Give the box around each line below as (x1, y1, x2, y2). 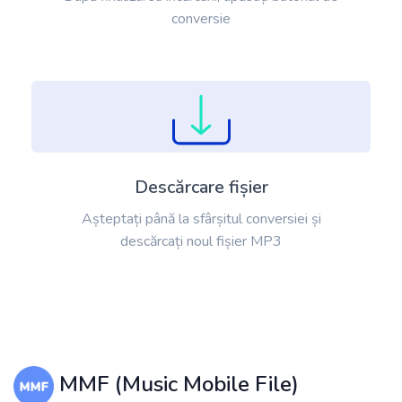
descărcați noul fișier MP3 (120, 232, 282, 252)
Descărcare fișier (134, 175, 268, 200)
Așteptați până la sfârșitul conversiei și (81, 209, 321, 230)
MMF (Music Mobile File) (54, 370, 299, 399)
